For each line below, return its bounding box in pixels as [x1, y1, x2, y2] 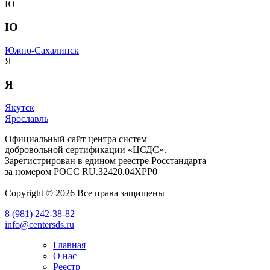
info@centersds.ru [5, 219, 74, 230]
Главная [53, 240, 86, 251]
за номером [5, 166, 54, 177]
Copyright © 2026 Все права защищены [5, 188, 165, 199]
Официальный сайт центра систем [5, 134, 147, 145]
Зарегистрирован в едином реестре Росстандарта [5, 155, 206, 166]
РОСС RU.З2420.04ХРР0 [54, 166, 157, 177]
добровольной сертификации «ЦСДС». [5, 145, 166, 155]
